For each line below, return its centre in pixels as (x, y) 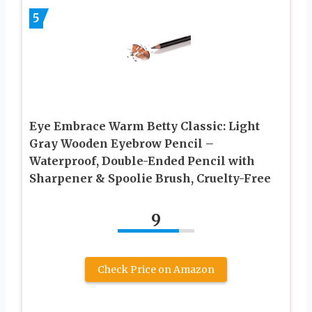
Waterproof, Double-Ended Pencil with (142, 161)
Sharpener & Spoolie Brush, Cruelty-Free (150, 178)
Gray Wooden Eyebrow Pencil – (122, 143)
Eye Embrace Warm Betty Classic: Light (145, 126)
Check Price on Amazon (156, 269)
